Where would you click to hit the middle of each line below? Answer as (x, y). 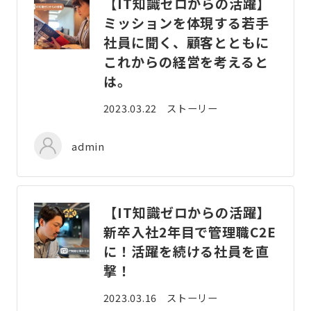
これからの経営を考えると (186, 62)
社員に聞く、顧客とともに (186, 43)
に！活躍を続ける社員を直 (186, 252)
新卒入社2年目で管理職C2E (190, 232)
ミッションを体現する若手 (186, 23)
